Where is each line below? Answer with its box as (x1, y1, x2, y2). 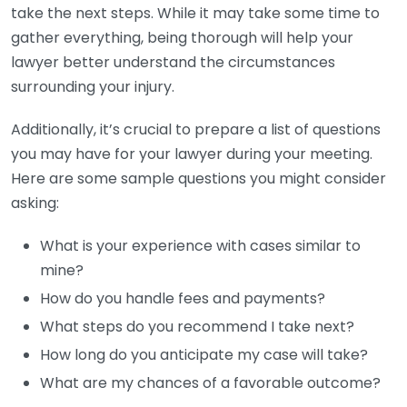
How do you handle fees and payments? (40, 288, 325, 309)
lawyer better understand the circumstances (11, 52, 335, 73)
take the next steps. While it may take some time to (11, 3, 380, 24)
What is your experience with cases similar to (40, 235, 361, 256)
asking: (11, 193, 59, 213)
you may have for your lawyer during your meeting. (11, 144, 372, 164)
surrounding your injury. (11, 76, 174, 97)
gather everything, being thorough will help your (11, 27, 353, 48)
